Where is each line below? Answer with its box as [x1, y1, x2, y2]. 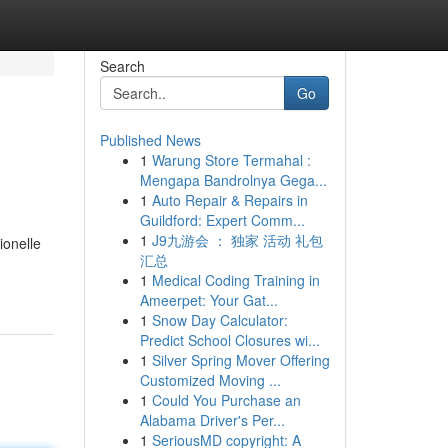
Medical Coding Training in [151, 270, 320, 290]
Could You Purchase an [151, 390, 301, 410]
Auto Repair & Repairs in [151, 190, 308, 210]
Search [99, 56, 145, 76]
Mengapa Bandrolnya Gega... [139, 170, 327, 190]
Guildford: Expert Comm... [139, 210, 305, 230]
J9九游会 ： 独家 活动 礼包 [151, 230, 323, 250]
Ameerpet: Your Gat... [139, 290, 278, 310]
